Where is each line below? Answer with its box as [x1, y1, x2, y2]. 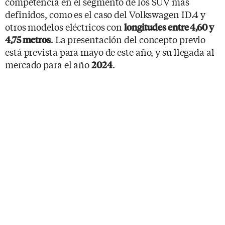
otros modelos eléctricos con [5, 20, 125, 33]
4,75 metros [5, 33, 51, 46]
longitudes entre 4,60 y [124, 20, 214, 33]
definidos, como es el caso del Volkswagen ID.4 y [5, 7, 206, 21]
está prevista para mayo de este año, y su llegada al [5, 45, 214, 58]
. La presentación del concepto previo [50, 32, 206, 46]
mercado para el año [5, 57, 91, 71]
